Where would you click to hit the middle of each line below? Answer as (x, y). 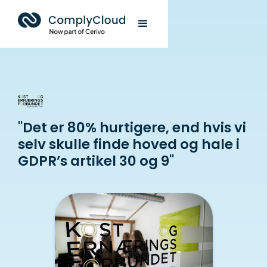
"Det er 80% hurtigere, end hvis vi (132, 128)
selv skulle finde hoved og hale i (129, 144)
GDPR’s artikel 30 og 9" (96, 161)
